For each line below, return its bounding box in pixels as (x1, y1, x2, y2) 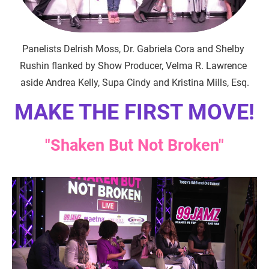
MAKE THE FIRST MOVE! (14, 100, 255, 125)
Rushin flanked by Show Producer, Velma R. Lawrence (20, 60, 249, 71)
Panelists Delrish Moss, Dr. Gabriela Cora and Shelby (22, 43, 247, 55)
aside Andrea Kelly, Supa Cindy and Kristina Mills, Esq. (20, 77, 249, 88)
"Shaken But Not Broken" (45, 136, 224, 155)
